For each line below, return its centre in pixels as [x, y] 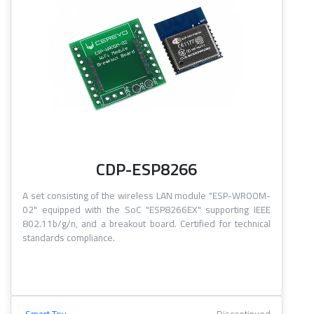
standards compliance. [69, 238]
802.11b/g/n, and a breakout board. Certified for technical [146, 224]
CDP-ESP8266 [146, 169]
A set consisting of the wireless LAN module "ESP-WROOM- [146, 196]
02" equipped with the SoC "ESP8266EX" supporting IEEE [146, 210]
